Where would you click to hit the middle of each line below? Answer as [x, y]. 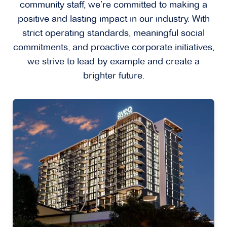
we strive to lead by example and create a [113, 62]
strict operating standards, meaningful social [113, 33]
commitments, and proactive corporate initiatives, [113, 47]
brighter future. [113, 76]
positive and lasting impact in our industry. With [113, 19]
